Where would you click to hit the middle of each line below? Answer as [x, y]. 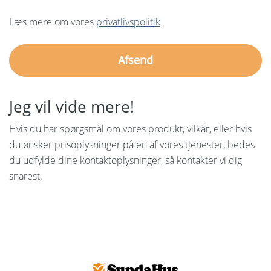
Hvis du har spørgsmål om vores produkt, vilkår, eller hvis [130, 129]
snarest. [26, 176]
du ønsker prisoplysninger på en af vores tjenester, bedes [132, 144]
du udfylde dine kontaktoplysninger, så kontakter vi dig [126, 160]
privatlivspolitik [128, 21]
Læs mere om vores [53, 21]
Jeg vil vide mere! [72, 106]
